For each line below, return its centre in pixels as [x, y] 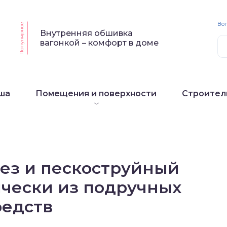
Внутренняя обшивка [87, 33]
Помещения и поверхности [96, 93]
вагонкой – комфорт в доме [100, 43]
